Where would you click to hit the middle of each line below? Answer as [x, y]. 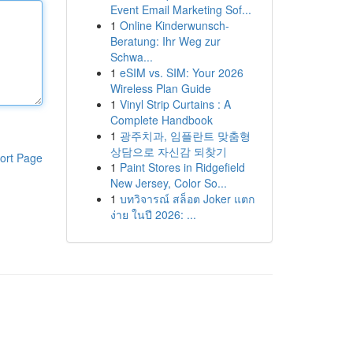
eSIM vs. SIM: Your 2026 [181, 72]
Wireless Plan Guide [160, 88]
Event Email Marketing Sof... [180, 9]
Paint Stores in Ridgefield [182, 167]
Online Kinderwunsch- [174, 25]
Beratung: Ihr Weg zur [165, 41]
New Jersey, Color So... [168, 183]
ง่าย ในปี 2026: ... [153, 214]
